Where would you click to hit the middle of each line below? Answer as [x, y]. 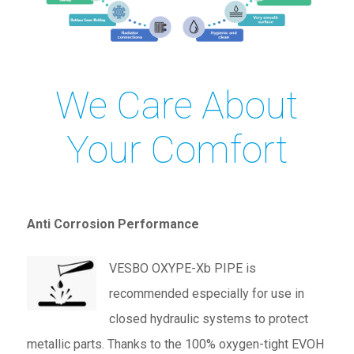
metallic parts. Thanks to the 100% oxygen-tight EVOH [175, 344]
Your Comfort [177, 149]
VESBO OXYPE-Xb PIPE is [182, 268]
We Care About [177, 105]
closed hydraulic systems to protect [208, 318]
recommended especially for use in [206, 293]
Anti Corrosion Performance [113, 224]
